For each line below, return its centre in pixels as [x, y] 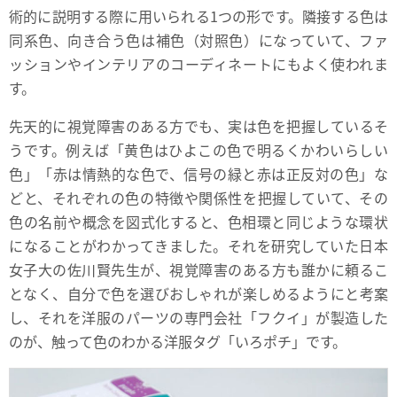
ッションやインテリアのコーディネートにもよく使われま [198, 63]
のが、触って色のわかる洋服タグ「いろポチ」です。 [178, 341]
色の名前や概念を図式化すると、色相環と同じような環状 [198, 221]
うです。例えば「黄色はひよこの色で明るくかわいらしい [198, 149]
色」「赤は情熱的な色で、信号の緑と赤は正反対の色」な [198, 173]
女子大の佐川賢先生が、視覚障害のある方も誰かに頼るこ [198, 269]
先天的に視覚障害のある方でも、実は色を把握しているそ [198, 125]
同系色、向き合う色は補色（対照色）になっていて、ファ [198, 39]
